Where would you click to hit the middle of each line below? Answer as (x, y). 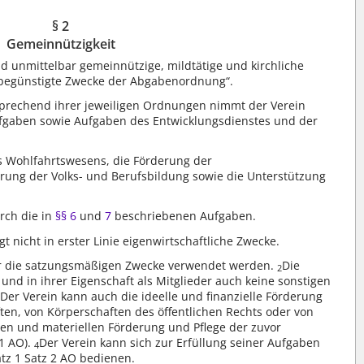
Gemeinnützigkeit (61, 43)
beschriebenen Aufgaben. (184, 216)
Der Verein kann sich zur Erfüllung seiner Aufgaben (180, 342)
